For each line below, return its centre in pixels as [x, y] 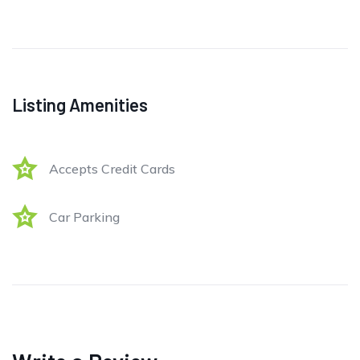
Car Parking [84, 217]
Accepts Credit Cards [112, 169]
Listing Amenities [80, 105]
